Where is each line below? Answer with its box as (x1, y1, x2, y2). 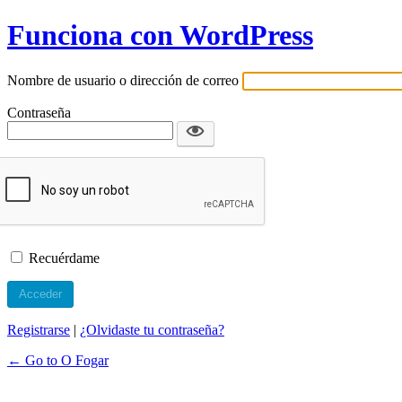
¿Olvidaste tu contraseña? (80, 321, 224, 337)
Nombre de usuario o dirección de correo (7, 72, 239, 88)
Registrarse (7, 321, 70, 337)
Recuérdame (29, 249, 100, 266)
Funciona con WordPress (7, 19, 313, 52)
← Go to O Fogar (7, 352, 109, 368)
